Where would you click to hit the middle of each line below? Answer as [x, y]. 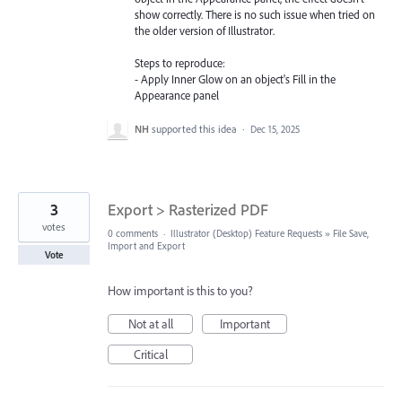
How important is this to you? [180, 290]
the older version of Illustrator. [205, 31]
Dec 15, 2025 [275, 129]
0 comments [133, 233]
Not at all [150, 323]
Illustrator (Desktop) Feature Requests [246, 233]
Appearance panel [177, 96]
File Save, [351, 233]
